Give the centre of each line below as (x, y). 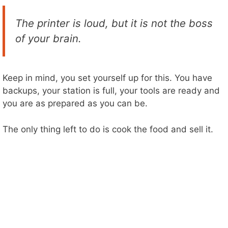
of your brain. (48, 38)
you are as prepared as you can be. (75, 104)
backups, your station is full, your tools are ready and (111, 91)
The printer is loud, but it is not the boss (114, 23)
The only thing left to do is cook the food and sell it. (108, 129)
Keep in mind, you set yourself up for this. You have (107, 78)
